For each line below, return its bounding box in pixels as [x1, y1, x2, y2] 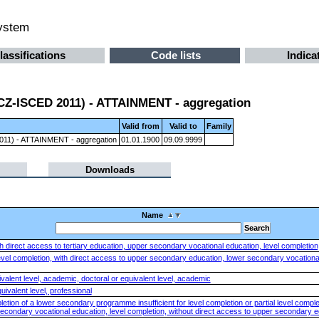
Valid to [169, 121, 197, 130]
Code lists [151, 50, 202, 62]
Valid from [121, 121, 159, 130]
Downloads [85, 164, 135, 175]
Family [206, 121, 231, 130]
